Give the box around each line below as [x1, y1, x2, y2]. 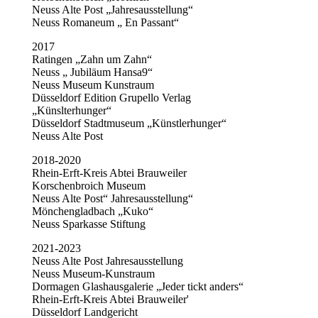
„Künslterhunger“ [31, 104, 111, 116]
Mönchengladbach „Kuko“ [31, 204, 153, 217]
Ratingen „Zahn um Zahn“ [31, 53, 152, 65]
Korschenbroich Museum [31, 179, 146, 192]
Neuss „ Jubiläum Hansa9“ [31, 65, 153, 78]
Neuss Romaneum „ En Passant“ [31, 16, 179, 28]
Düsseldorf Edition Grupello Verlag [31, 91, 191, 104]
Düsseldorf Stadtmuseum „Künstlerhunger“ [31, 116, 226, 129]
